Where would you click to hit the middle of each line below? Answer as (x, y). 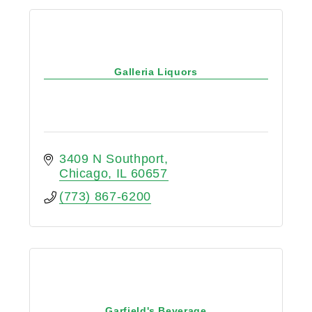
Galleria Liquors (156, 71)
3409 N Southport (112, 159)
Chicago (84, 174)
